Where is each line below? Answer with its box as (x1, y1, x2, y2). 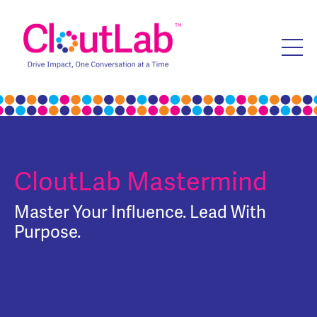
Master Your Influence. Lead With (14, 201, 266, 224)
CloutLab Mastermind (14, 165, 267, 199)
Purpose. (14, 221, 81, 243)
